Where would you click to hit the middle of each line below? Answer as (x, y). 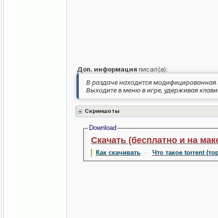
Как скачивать (118, 153)
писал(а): (152, 69)
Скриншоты (102, 111)
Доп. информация (107, 69)
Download (102, 128)
